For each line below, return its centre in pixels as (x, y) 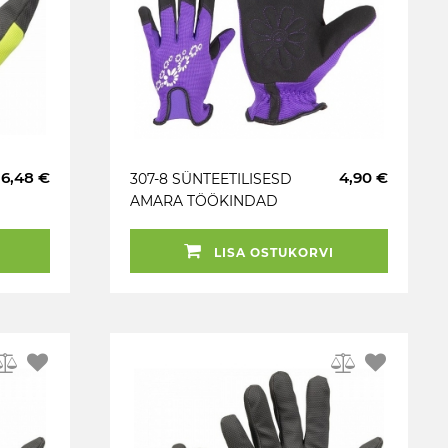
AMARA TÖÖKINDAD (204, 201)
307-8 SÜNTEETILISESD (211, 179)
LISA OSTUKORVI (272, 252)
